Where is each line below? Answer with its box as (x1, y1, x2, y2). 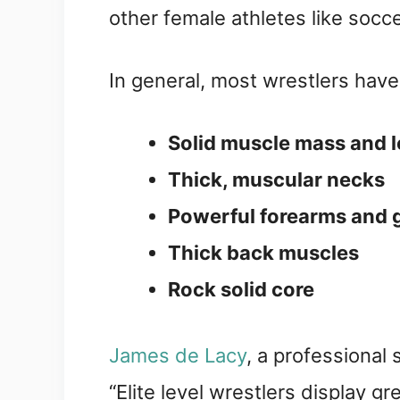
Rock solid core (168, 277, 314, 301)
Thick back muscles (168, 240, 359, 264)
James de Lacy (109, 343, 246, 367)
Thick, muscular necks (168, 167, 385, 191)
